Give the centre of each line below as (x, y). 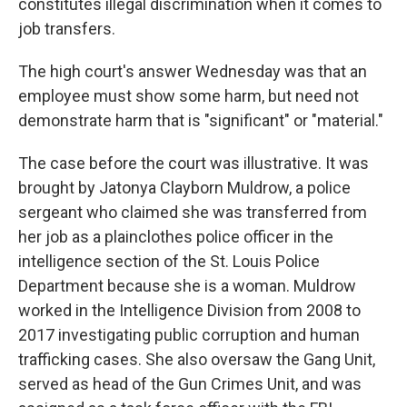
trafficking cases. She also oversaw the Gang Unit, (197, 360)
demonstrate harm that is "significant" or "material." (201, 121)
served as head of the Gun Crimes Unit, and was (190, 384)
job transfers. (67, 29)
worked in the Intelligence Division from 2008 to (189, 311)
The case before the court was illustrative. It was (194, 164)
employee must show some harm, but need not (189, 96)
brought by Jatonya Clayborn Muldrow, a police (184, 188)
